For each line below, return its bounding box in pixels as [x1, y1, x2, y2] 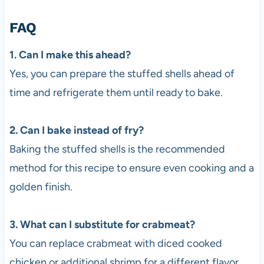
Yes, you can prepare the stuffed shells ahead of [9, 67, 235, 80]
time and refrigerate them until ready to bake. [9, 85, 223, 99]
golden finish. [9, 180, 72, 193]
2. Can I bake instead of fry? [9, 123, 144, 137]
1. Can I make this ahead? [9, 48, 131, 61]
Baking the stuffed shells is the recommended [9, 142, 225, 156]
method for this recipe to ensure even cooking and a [9, 161, 254, 174]
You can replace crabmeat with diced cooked [9, 236, 222, 250]
